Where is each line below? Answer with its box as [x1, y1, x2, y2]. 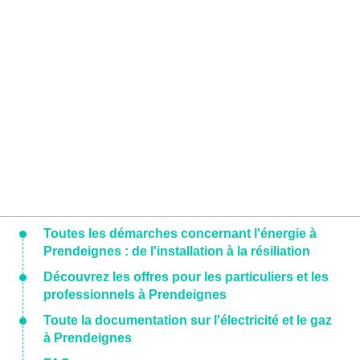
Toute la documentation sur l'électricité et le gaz [43, 313, 332, 328]
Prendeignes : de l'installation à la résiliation [43, 244, 310, 259]
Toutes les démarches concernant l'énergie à [43, 227, 317, 241]
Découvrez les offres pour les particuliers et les [43, 270, 329, 284]
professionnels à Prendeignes [43, 288, 227, 302]
